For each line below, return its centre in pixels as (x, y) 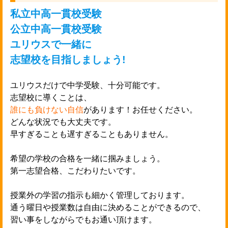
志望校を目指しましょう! (68, 59)
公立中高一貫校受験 (56, 29)
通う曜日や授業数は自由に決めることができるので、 (108, 207)
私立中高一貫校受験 (56, 13)
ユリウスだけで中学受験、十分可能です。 (88, 85)
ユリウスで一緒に (51, 44)
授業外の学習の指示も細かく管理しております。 (100, 195)
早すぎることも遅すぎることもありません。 (92, 134)
